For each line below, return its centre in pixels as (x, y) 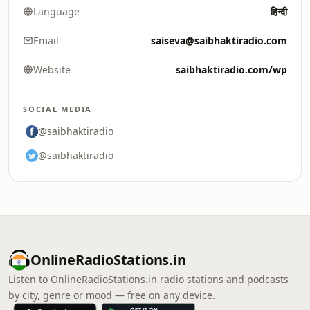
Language (56, 11)
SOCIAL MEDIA (58, 109)
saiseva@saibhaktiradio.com (219, 40)
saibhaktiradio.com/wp (231, 70)
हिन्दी (279, 11)
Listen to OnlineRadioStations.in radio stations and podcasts (148, 279)
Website (52, 70)
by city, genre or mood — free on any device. (112, 295)
